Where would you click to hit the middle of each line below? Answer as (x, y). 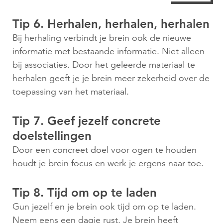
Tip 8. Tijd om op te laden (85, 193)
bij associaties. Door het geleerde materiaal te (104, 65)
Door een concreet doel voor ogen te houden (105, 150)
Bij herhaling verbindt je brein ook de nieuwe (102, 38)
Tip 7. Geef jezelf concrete (87, 121)
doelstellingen (52, 136)
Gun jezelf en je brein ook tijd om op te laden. (104, 207)
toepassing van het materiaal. (71, 92)
